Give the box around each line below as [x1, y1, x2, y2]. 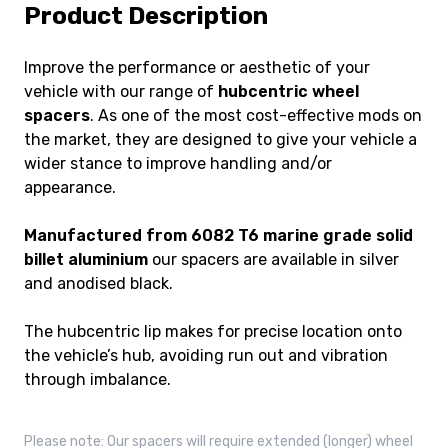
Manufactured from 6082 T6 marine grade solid [24, 226, 413, 246]
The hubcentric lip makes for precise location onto [24, 322, 402, 342]
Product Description [24, 2, 268, 31]
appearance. [24, 178, 116, 198]
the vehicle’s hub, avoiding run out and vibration [24, 346, 388, 366]
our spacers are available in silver [148, 250, 399, 270]
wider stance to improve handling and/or [24, 154, 332, 174]
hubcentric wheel [218, 82, 359, 102]
